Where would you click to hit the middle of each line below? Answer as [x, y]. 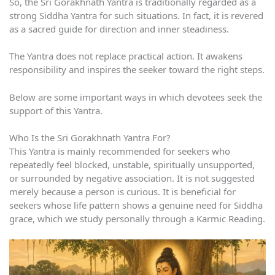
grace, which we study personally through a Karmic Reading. [137, 219]
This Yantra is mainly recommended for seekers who [120, 151]
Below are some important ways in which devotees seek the [136, 97]
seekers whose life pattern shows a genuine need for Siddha [136, 205]
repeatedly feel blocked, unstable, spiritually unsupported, [132, 165]
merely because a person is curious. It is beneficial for [122, 192]
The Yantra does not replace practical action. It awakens [126, 56]
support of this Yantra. [56, 110]
